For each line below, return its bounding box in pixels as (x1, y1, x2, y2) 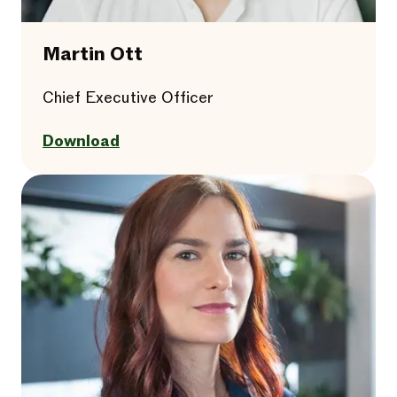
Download (43, 131, 120, 152)
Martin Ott (43, 42, 143, 67)
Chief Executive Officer (43, 88, 214, 108)
